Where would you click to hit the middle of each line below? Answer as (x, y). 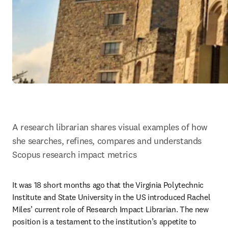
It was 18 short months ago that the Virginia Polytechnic (108, 185)
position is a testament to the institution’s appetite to (105, 221)
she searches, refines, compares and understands (107, 141)
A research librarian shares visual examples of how (110, 127)
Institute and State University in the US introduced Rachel (111, 197)
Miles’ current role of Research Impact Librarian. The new (110, 209)
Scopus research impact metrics (75, 154)
